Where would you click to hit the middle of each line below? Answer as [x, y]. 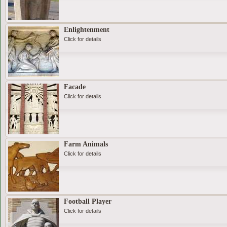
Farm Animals [86, 144]
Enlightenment [86, 30]
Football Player [87, 202]
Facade [74, 87]
